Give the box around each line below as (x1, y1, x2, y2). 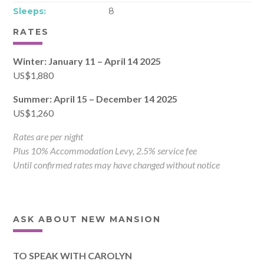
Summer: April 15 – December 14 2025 (13, 93, 178, 104)
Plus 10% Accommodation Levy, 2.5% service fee (13, 144, 197, 156)
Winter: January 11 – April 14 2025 (13, 55, 161, 67)
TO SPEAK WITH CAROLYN (13, 249, 133, 261)
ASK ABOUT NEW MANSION (13, 213, 161, 225)
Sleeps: (13, 5, 47, 16)
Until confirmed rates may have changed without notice (13, 159, 220, 170)
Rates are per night (13, 130, 84, 142)
